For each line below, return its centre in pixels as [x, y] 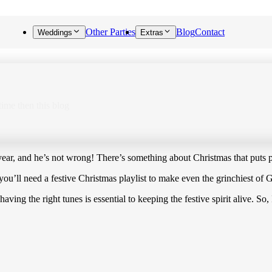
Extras [151, 32]
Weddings [55, 32]
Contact [210, 32]
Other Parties [110, 32]
